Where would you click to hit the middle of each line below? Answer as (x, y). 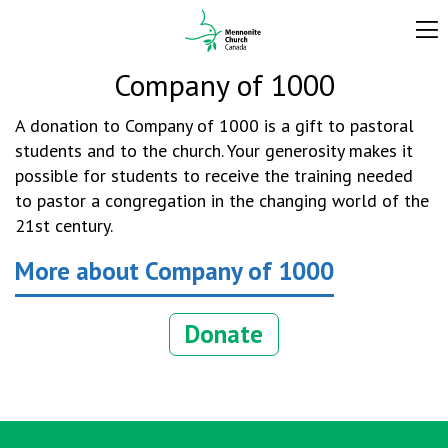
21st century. (64, 225)
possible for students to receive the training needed (214, 175)
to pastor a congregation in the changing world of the (222, 200)
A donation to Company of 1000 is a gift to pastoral (214, 125)
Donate (224, 334)
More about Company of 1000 (174, 271)
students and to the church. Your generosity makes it (214, 150)
